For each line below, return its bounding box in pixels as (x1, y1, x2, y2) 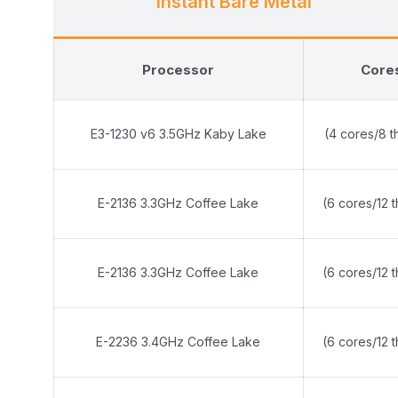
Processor (142, 61, 214, 78)
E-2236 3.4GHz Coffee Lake (96, 334, 260, 349)
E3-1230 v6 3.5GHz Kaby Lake (90, 126, 267, 141)
